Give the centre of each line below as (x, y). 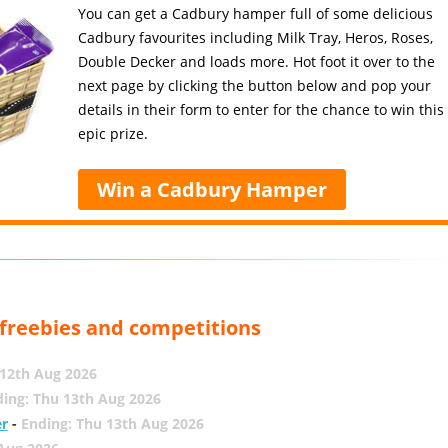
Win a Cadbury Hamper (212, 189)
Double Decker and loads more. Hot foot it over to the (257, 61)
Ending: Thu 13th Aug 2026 (112, 423)
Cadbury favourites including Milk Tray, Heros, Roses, (256, 37)
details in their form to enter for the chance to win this (261, 109)
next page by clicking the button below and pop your (255, 85)
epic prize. (113, 133)
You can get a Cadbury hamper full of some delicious (256, 13)
